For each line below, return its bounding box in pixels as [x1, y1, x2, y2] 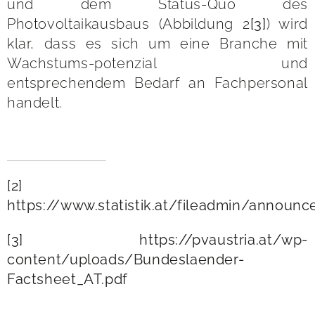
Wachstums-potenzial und [7, 54, 308, 72]
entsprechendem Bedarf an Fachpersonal [7, 74, 308, 91]
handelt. [7, 94, 63, 111]
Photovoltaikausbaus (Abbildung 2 [7, 15, 250, 32]
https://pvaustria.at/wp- [139, 231, 308, 248]
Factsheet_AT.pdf [7, 270, 128, 288]
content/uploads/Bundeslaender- [7, 250, 245, 268]
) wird [266, 15, 308, 32]
